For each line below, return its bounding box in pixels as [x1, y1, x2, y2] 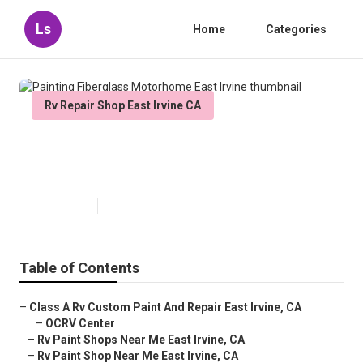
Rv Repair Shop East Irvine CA [45, 99, 201, 112]
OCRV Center [45, 317, 115, 331]
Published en [32, 200, 89, 212]
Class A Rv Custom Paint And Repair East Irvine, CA [29, 301, 301, 314]
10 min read [106, 200, 160, 212]
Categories [266, 23, 327, 36]
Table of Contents [19, 259, 139, 277]
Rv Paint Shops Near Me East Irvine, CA [37, 333, 245, 347]
